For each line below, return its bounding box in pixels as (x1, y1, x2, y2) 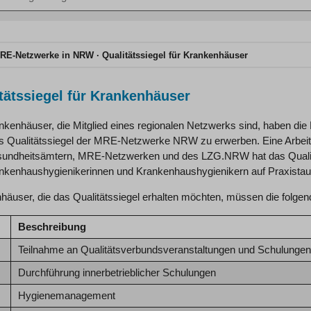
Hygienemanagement (17, 289, 115, 301)
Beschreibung (17, 221, 86, 233)
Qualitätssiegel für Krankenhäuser (102, 50, 248, 60)
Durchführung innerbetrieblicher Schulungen (17, 267, 216, 278)
